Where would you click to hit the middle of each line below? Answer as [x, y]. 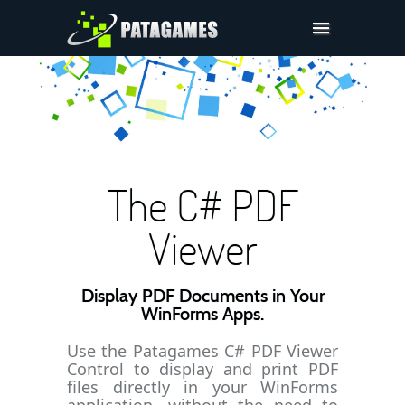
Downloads [111, 198]
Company [106, 135]
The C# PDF [202, 204]
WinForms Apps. [202, 315]
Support [101, 104]
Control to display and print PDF [202, 369]
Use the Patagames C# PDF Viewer [202, 351]
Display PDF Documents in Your [202, 297]
